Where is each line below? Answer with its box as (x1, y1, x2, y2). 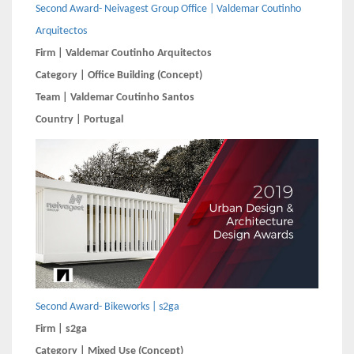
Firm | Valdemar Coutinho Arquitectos (36, 47, 212, 60)
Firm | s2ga (36, 322, 87, 335)
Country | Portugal (36, 114, 123, 126)
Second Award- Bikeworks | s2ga (36, 300, 179, 313)
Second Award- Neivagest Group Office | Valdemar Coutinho (36, 3, 301, 16)
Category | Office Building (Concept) (36, 70, 202, 82)
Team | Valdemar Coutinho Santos (36, 92, 194, 104)
